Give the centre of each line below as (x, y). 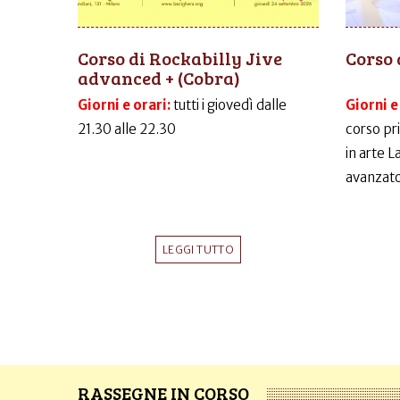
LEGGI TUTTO (198, 250)
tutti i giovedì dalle (230, 105)
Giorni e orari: (125, 105)
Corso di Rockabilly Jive (180, 58)
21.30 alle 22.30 (127, 129)
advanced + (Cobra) (159, 78)
